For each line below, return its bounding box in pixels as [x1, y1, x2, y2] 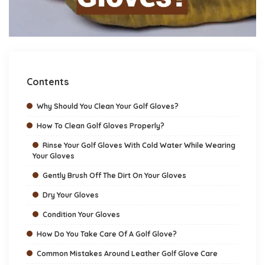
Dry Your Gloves [43, 190, 99, 200]
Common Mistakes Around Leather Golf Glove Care [37, 249, 218, 258]
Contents [27, 76, 69, 88]
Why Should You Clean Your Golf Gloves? [37, 102, 179, 111]
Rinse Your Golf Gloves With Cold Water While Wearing [43, 141, 235, 150]
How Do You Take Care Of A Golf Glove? [37, 230, 177, 239]
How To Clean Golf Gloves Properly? [37, 121, 164, 131]
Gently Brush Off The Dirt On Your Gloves [43, 171, 186, 180]
